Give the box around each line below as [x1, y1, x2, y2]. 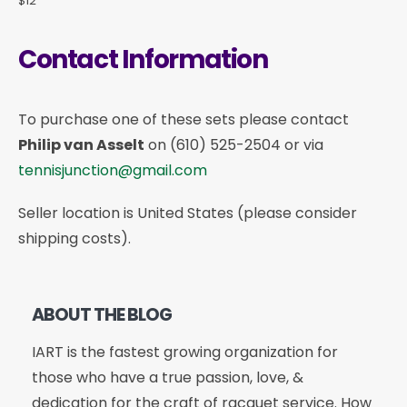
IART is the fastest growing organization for [31, 341, 338, 362]
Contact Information [18, 42, 268, 78]
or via [281, 134, 323, 156]
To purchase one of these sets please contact [18, 109, 349, 131]
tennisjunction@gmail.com [18, 160, 207, 182]
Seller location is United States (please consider [18, 202, 357, 223]
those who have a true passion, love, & [31, 366, 303, 388]
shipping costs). [18, 227, 131, 249]
